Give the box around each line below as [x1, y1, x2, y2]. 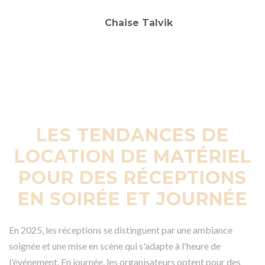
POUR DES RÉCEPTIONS [18, 166, 247, 189]
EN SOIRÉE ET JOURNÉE [17, 188, 248, 210]
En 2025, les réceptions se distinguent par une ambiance [9, 224, 232, 235]
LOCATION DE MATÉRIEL [14, 145, 251, 167]
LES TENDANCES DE [36, 124, 229, 146]
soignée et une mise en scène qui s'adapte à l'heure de [9, 240, 221, 251]
